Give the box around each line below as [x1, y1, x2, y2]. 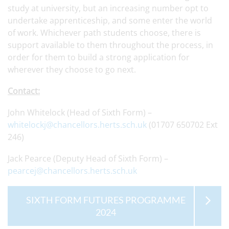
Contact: [8, 85, 40, 97]
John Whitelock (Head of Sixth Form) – [8, 107, 152, 118]
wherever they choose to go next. [8, 64, 136, 75]
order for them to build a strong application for [8, 52, 190, 63]
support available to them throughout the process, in [8, 39, 213, 51]
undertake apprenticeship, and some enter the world [8, 15, 212, 26]
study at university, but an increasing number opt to [8, 3, 209, 14]
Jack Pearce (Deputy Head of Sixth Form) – [8, 153, 168, 164]
